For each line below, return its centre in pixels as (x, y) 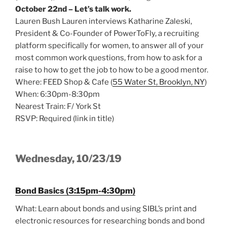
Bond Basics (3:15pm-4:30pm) (75, 191)
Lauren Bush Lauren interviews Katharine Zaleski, (104, 22)
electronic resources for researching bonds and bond (110, 221)
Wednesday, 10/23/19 (68, 158)
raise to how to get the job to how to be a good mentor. (112, 70)
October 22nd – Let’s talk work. (73, 9)
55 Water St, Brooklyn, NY (159, 82)
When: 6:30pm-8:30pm (58, 94)
